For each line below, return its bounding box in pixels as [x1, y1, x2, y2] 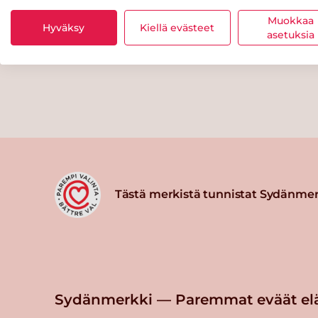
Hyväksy [43, 21, 85, 33]
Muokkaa [268, 14, 314, 26]
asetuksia [267, 28, 315, 40]
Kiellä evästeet [140, 21, 215, 33]
